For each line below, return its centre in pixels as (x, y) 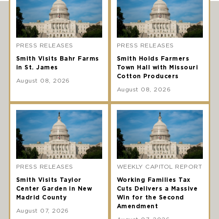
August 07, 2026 (42, 210)
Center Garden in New (54, 188)
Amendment (138, 206)
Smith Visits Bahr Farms (57, 58)
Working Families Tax (154, 180)
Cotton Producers (148, 76)
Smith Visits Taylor (49, 180)
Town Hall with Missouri (158, 67)
